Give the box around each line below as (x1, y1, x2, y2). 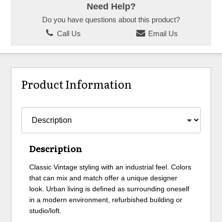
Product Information (21, 75, 132, 92)
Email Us (146, 29, 178, 38)
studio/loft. (29, 207, 62, 215)
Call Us (55, 29, 81, 38)
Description (29, 142, 82, 155)
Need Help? (86, 1, 136, 11)
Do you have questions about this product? (42, 16, 180, 24)
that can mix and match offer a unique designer (29, 174, 178, 182)
